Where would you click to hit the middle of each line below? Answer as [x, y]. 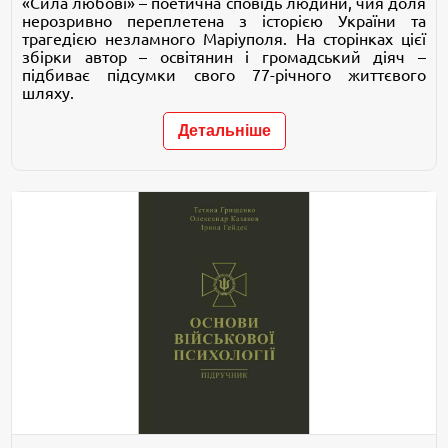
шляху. [48, 92]
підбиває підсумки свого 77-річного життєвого [224, 74]
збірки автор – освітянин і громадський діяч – [224, 56]
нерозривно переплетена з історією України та [224, 20]
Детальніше [224, 130]
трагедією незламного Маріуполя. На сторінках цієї [224, 38]
